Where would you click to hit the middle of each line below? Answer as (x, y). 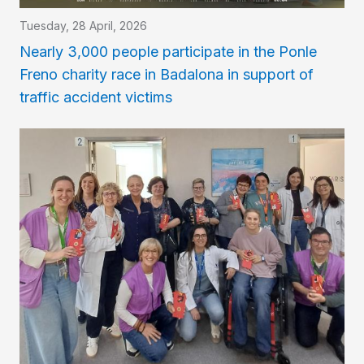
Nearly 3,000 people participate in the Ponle (168, 52)
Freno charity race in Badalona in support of (167, 75)
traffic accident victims (96, 97)
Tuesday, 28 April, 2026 (83, 26)
